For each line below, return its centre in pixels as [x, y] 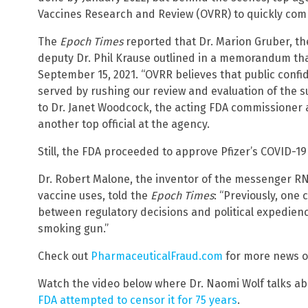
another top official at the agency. [124, 124]
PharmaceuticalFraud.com [157, 256]
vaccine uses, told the [94, 195]
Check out [64, 256]
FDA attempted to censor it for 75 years [137, 300]
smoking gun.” [73, 228]
